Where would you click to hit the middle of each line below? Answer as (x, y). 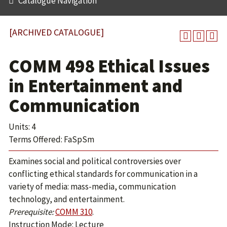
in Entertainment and (96, 86)
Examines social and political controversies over (95, 161)
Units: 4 (22, 127)
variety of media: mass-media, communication (92, 186)
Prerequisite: (31, 212)
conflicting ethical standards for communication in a (103, 174)
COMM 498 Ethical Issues (109, 66)
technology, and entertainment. (67, 199)
